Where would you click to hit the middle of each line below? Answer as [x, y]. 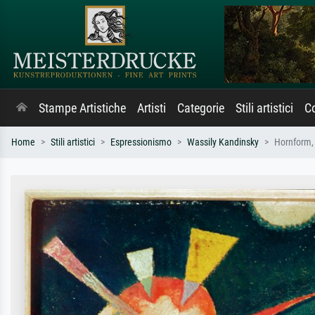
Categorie [201, 108]
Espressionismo [141, 142]
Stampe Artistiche [82, 108]
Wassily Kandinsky [223, 142]
